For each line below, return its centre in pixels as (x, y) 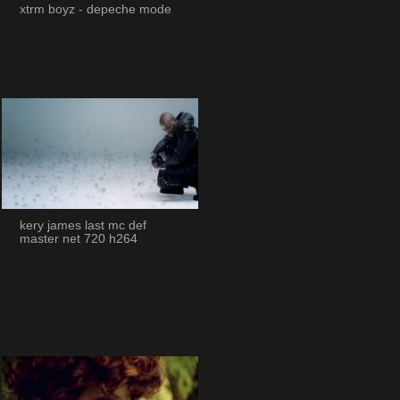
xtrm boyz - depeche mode (95, 10)
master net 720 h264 (78, 239)
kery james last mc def (83, 226)
